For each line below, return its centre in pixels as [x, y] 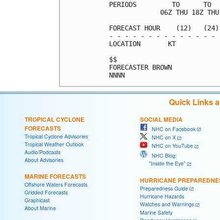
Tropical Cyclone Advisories [56, 136]
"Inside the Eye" [163, 163]
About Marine [40, 208]
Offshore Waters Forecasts [56, 184]
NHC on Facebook [171, 129]
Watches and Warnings [167, 204]
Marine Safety [156, 212]
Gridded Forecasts [46, 192]
